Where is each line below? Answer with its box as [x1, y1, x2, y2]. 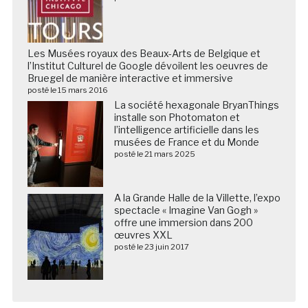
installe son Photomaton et [113, 111, 240, 124]
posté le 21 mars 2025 [113, 149, 195, 159]
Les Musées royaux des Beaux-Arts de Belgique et [27, 47, 261, 60]
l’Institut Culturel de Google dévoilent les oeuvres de [27, 60, 268, 72]
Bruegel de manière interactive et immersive [27, 72, 233, 85]
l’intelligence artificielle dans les [113, 124, 259, 136]
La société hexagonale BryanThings [113, 99, 279, 111]
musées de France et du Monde [113, 136, 259, 148]
